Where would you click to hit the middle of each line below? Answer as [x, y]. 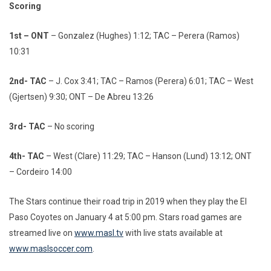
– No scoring [71, 127]
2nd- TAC [28, 81]
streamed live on [42, 233]
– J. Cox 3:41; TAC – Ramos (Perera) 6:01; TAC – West [150, 81]
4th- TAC [27, 156]
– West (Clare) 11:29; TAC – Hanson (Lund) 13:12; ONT [148, 156]
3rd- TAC [28, 127]
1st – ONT [29, 36]
